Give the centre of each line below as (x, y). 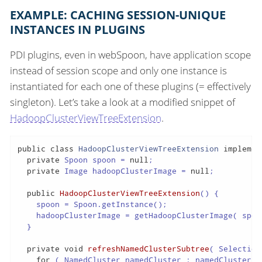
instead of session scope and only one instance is (118, 71)
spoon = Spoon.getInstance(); (92, 204)
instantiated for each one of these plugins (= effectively (130, 87)
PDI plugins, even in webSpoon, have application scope (130, 55)
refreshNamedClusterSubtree (148, 248)
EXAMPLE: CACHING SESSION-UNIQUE (118, 15)
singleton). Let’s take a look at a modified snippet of (123, 102)
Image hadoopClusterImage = (125, 170)
